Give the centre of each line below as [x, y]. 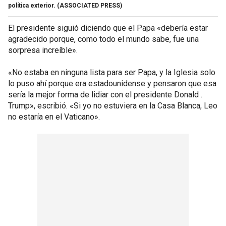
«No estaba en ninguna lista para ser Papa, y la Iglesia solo [112, 72]
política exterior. [32, 5]
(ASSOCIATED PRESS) [90, 5]
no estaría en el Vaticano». [54, 117]
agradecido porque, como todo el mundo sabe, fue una [103, 39]
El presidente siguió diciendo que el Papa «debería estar [108, 28]
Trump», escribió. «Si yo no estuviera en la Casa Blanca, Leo [113, 105]
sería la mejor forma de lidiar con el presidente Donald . [105, 94]
